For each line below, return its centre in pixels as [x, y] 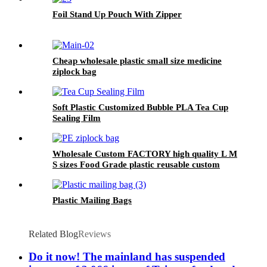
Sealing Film [77, 118]
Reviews [94, 234]
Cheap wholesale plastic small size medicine [137, 60]
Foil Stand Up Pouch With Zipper [117, 14]
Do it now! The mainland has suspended [127, 257]
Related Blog [53, 234]
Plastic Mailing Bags [92, 200]
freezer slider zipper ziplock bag [115, 175]
